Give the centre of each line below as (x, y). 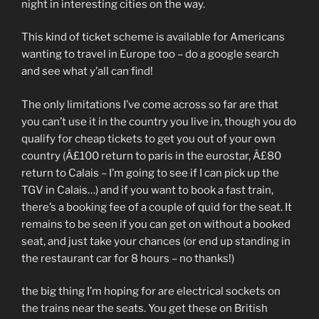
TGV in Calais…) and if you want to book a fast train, (147, 190)
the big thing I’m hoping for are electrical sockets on (151, 291)
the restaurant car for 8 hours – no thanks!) (128, 258)
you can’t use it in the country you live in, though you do (159, 121)
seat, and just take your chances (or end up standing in (156, 241)
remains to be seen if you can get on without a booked (156, 224)
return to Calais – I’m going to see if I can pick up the (150, 173)
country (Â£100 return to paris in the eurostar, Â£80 (151, 156)
